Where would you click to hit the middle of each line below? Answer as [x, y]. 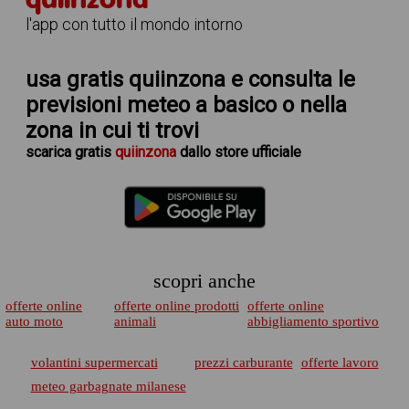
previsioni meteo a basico [151, 105]
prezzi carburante [243, 362]
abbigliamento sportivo [313, 321]
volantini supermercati [94, 362]
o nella [311, 105]
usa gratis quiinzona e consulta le [190, 79]
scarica [50, 152]
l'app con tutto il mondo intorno [134, 24]
